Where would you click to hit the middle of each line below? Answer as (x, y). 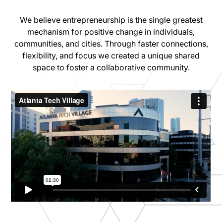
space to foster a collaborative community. (111, 67)
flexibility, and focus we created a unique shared (111, 55)
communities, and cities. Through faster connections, (111, 43)
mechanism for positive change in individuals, (111, 31)
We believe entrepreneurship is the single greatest (111, 20)
